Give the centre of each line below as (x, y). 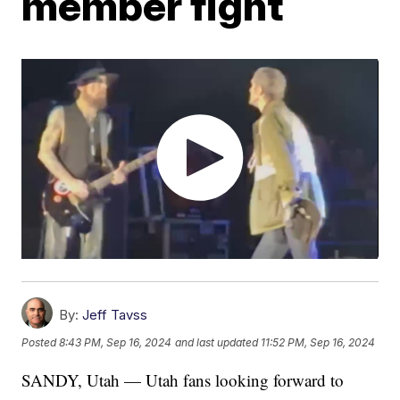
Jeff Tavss (115, 315)
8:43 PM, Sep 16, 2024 (116, 343)
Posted (41, 343)
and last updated (217, 343)
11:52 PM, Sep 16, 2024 (318, 343)
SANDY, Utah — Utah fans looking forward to (183, 380)
